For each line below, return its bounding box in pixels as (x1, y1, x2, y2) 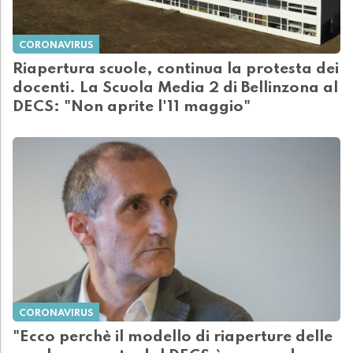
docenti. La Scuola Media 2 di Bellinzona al (13, 80, 338, 97)
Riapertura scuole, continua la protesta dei (13, 61, 339, 78)
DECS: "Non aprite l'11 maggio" (13, 99, 251, 116)
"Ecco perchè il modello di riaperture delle (13, 329, 333, 346)
